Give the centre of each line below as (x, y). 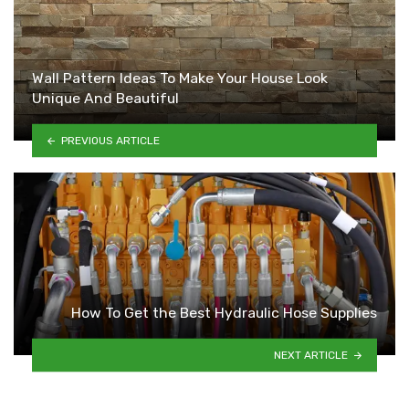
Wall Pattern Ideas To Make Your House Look (180, 79)
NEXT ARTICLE (311, 355)
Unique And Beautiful (105, 99)
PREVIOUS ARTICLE (110, 140)
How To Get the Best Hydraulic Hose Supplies (224, 313)
